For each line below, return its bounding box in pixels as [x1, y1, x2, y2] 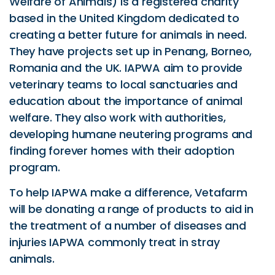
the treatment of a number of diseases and [9, 218, 246, 234]
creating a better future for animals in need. [9, 27, 247, 42]
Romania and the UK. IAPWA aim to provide [9, 60, 242, 76]
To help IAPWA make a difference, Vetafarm [9, 185, 247, 201]
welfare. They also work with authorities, [9, 110, 226, 125]
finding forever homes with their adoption [9, 143, 234, 158]
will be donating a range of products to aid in [9, 201, 254, 217]
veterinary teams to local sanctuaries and [9, 77, 238, 92]
